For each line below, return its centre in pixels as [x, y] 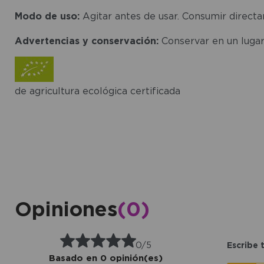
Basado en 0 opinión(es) [106, 258]
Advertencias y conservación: [86, 40]
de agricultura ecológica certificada [97, 90]
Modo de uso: [47, 16]
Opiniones [66, 208]
